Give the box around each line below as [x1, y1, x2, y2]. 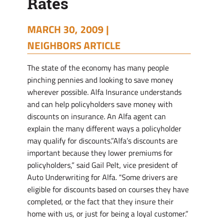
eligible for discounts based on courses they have [27, 183, 189, 195]
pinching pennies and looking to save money [27, 74, 173, 86]
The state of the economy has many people [27, 62, 169, 73]
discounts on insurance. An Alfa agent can [27, 110, 166, 122]
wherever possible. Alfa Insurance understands [27, 86, 182, 98]
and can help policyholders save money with [27, 98, 173, 110]
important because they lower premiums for [27, 147, 173, 159]
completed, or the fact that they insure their [27, 196, 174, 207]
